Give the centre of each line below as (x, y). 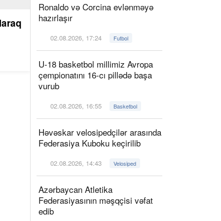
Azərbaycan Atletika (75, 189)
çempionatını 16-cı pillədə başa (95, 75)
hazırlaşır (55, 18)
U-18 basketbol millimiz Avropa (96, 64)
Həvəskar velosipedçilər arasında (100, 132)
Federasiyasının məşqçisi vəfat (96, 200)
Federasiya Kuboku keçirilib (90, 143)
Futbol (121, 38)
